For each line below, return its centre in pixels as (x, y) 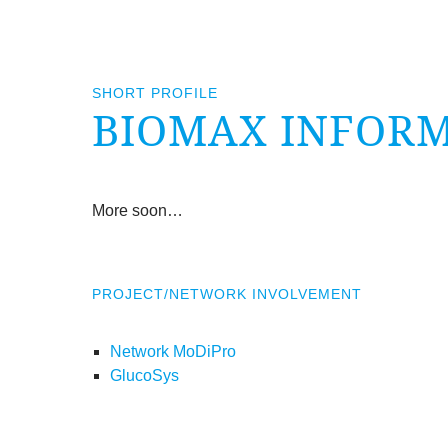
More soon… (137, 210)
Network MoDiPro (172, 351)
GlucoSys (144, 375)
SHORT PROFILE (155, 92)
